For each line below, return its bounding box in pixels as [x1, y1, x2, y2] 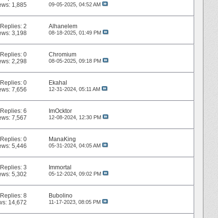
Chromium [48, 51, 76, 58]
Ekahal [48, 79, 67, 87]
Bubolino [48, 192, 73, 200]
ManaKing [48, 136, 76, 143]
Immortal [48, 164, 72, 171]
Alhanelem [48, 23, 77, 30]
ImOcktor [48, 108, 72, 115]
